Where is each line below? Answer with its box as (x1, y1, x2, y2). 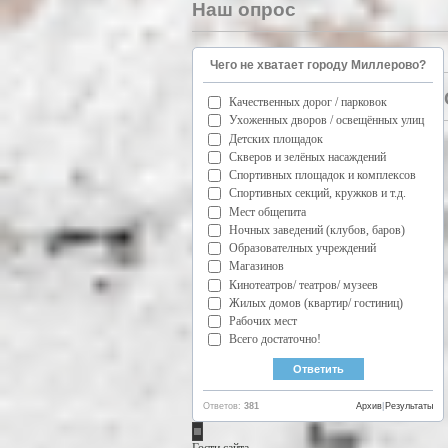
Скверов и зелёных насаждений (229, 149, 386, 164)
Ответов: (203, 401, 244, 412)
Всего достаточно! (229, 332, 321, 347)
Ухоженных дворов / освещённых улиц (229, 113, 424, 128)
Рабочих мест (229, 314, 297, 329)
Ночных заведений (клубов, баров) (229, 222, 405, 237)
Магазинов (229, 259, 284, 274)
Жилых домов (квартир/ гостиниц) (229, 295, 403, 310)
